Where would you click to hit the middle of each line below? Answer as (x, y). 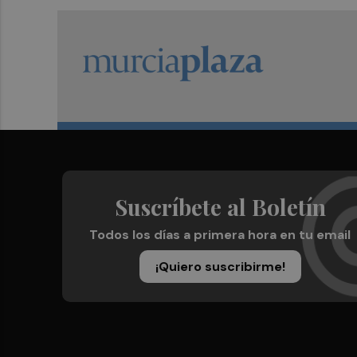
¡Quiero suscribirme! (220, 267)
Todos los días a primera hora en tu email (220, 235)
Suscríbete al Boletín (220, 207)
